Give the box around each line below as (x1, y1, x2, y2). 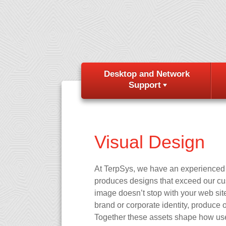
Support (129, 80, 161, 90)
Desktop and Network (104, 69, 190, 79)
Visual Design (94, 132, 205, 152)
